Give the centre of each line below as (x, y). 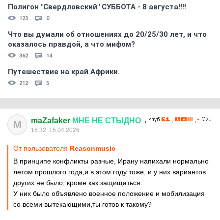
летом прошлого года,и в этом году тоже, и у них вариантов (110, 172)
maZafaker (52, 121)
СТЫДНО (123, 121)
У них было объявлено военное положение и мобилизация (109, 193)
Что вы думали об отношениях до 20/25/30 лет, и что (107, 34)
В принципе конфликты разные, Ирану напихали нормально (111, 161)
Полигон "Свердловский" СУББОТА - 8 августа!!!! (97, 7)
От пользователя (41, 148)
